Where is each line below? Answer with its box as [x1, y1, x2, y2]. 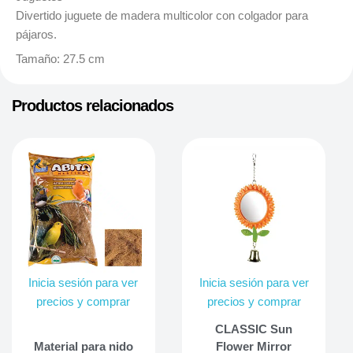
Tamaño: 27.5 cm [16, 53, 105, 66]
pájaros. [16, 28, 57, 41]
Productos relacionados [11, 96, 173, 114]
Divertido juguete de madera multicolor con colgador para [16, 9, 308, 22]
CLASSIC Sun [215, 321, 293, 336]
